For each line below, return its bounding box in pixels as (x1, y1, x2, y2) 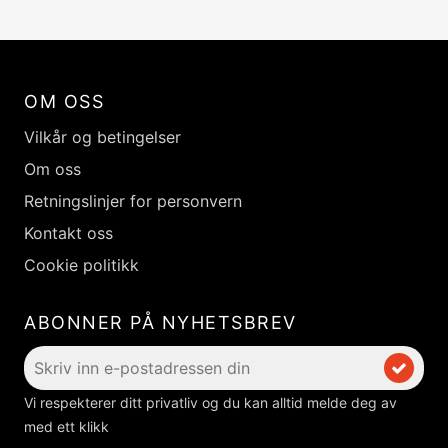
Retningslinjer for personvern (24, 191, 242, 211)
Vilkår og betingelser (24, 127, 181, 147)
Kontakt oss (24, 223, 113, 243)
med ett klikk (24, 418, 109, 435)
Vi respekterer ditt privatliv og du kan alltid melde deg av (24, 394, 397, 411)
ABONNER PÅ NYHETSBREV (24, 312, 297, 333)
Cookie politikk (24, 255, 139, 275)
